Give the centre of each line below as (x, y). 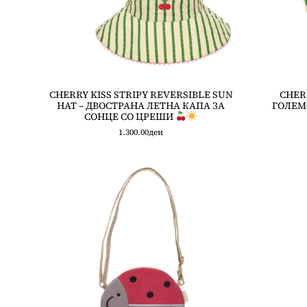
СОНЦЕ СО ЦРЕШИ (130, 116)
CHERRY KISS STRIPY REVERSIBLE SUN (141, 95)
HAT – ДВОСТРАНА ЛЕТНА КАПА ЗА (141, 106)
